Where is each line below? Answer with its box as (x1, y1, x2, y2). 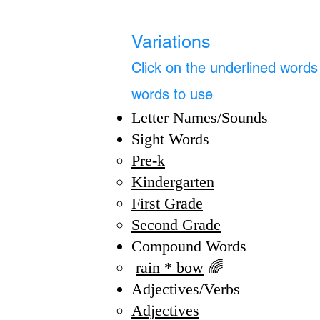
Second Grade (131, 216, 221, 234)
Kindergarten (131, 173, 214, 191)
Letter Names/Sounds (131, 109, 268, 126)
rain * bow (136, 259, 204, 276)
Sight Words (131, 130, 209, 148)
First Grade (131, 194, 203, 212)
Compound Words (131, 237, 246, 255)
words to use (131, 86, 213, 103)
